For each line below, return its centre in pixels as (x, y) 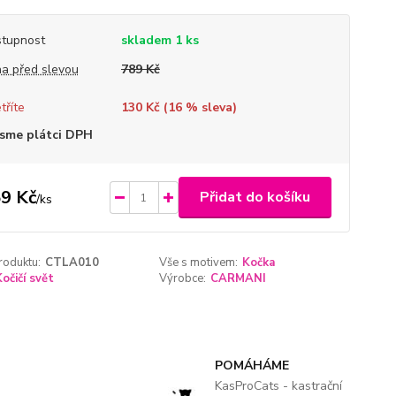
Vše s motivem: (199, 263)
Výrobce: (183, 278)
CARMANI (239, 278)
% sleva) (209, 107)
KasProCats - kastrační (278, 386)
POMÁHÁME (251, 366)
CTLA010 (72, 263)
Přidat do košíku (255, 197)
